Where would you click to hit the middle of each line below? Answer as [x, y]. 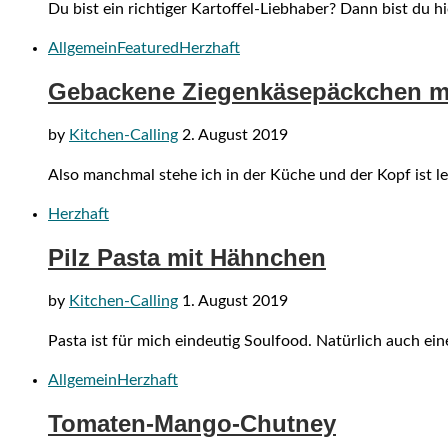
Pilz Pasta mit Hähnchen [187, 257]
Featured [148, 48]
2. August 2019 [235, 134]
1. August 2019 [235, 300]
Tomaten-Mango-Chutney [192, 423]
